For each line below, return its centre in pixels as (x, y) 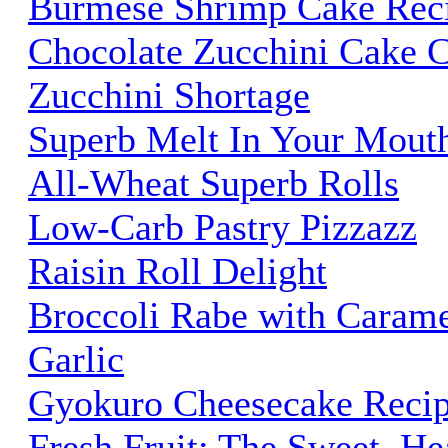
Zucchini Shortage (169, 94)
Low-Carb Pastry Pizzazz (222, 226)
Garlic (76, 358)
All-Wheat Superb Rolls (213, 182)
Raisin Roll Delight (177, 270)
